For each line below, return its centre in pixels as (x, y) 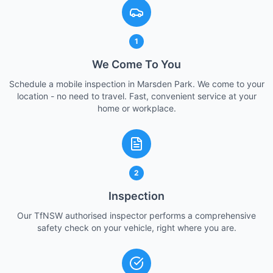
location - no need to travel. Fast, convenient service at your (136, 96)
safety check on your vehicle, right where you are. (136, 228)
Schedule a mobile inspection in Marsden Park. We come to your (136, 84)
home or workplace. (136, 108)
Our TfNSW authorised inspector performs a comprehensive (136, 215)
